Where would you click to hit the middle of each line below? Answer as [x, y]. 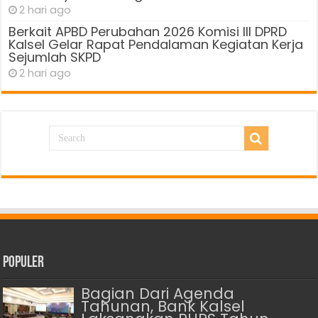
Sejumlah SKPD [55, 57]
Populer [24, 263]
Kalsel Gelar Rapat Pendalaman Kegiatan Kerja [156, 44]
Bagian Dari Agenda [158, 293]
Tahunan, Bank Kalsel [163, 306]
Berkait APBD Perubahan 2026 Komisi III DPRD [148, 31]
